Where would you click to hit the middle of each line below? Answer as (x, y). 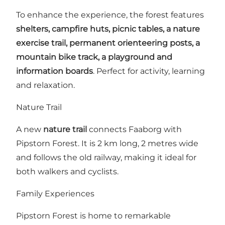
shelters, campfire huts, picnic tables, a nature (108, 29)
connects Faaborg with (134, 129)
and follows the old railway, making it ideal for (106, 157)
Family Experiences (55, 193)
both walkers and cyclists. (67, 171)
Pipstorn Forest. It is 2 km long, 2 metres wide (107, 143)
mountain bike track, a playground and (94, 57)
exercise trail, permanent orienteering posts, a (108, 43)
